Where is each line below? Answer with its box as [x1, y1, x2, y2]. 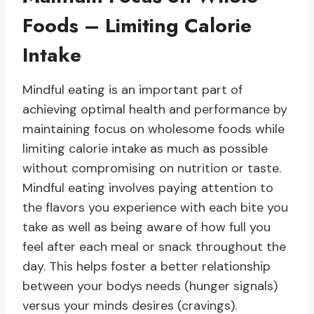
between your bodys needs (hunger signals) [22, 278, 278, 295]
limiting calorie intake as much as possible [22, 140, 268, 158]
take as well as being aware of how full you [22, 219, 271, 236]
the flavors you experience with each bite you [22, 199, 288, 217]
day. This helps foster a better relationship [22, 258, 271, 275]
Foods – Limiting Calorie [22, 11, 252, 41]
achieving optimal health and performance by [22, 101, 287, 118]
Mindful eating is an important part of [22, 81, 243, 99]
